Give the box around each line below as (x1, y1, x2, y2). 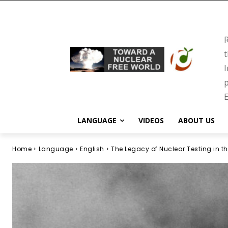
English (80, 145, 104, 153)
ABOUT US (178, 116, 215, 125)
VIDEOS (138, 116, 164, 125)
